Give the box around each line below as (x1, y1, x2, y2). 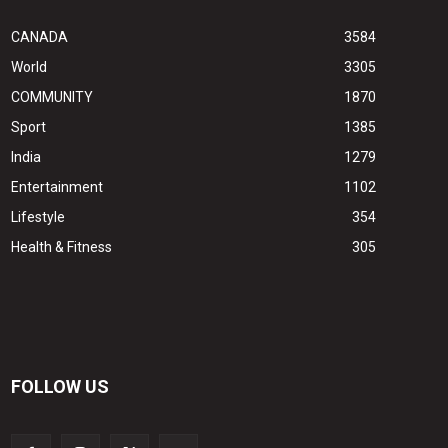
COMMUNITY (11, 88, 94, 105)
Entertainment (11, 178, 104, 195)
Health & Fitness (11, 238, 113, 255)
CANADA (11, 28, 69, 45)
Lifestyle (11, 208, 66, 225)
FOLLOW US (11, 376, 110, 398)
